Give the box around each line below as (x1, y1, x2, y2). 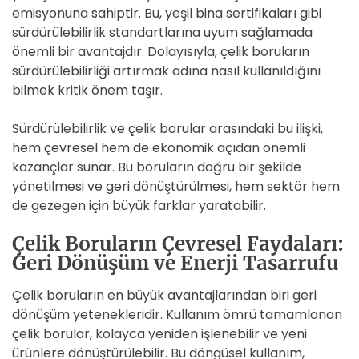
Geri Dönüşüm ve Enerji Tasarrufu (12, 251, 338, 276)
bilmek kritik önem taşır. (12, 81, 163, 99)
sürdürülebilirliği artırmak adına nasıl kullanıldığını (12, 62, 321, 80)
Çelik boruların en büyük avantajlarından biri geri (12, 286, 317, 305)
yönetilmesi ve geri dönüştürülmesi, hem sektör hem (12, 177, 340, 196)
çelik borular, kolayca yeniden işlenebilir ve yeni (12, 325, 307, 343)
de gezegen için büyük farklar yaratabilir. (12, 196, 266, 215)
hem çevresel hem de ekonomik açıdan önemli (12, 139, 305, 157)
